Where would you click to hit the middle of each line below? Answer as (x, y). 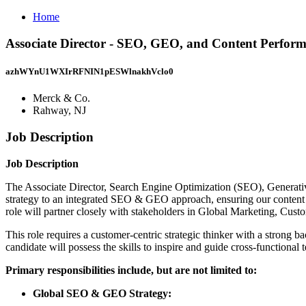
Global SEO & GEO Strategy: (102, 293)
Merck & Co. (61, 98)
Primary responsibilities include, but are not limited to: (131, 270)
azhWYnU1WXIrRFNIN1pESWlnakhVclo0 (89, 71)
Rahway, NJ (59, 111)
